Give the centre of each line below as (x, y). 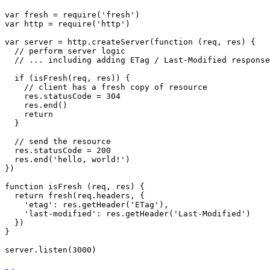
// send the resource (63, 142)
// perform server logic (70, 51)
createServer (121, 42)
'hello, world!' (89, 160)
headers (113, 196)
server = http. (55, 42)
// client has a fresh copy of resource (116, 87)
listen (53, 250)
